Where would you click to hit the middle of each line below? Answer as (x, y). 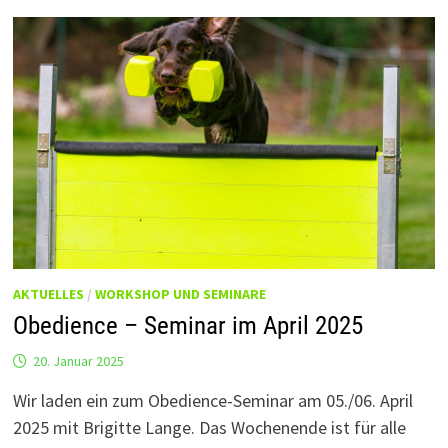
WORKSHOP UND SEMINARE (180, 293)
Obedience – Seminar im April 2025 (187, 325)
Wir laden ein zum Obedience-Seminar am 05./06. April (212, 400)
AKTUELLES (48, 293)
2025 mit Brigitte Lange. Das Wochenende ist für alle (209, 427)
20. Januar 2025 (78, 360)
